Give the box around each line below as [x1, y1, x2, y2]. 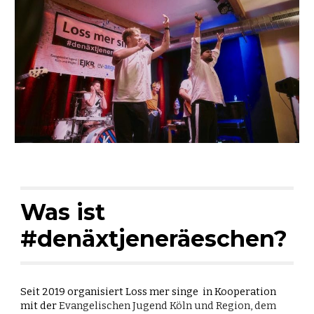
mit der [20, 299, 60, 313]
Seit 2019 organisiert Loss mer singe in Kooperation [20, 285, 277, 299]
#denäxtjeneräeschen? [20, 225, 288, 253]
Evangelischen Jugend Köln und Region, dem [59, 299, 277, 313]
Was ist [20, 198, 106, 226]
